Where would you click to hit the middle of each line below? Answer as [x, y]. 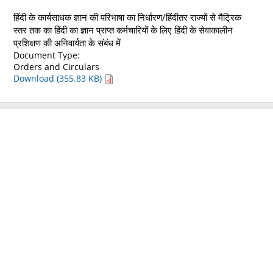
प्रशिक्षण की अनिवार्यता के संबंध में [67, 43]
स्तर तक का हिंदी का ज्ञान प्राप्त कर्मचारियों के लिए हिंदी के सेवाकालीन [123, 30]
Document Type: [47, 55]
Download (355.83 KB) [59, 78]
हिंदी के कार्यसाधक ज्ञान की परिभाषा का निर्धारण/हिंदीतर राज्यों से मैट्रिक [128, 17]
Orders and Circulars [57, 66]
